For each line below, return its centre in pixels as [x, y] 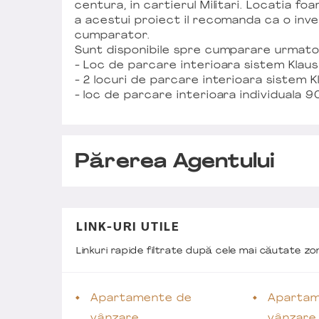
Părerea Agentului [175, 162]
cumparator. [113, 36]
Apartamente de [141, 298]
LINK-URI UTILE [128, 228]
